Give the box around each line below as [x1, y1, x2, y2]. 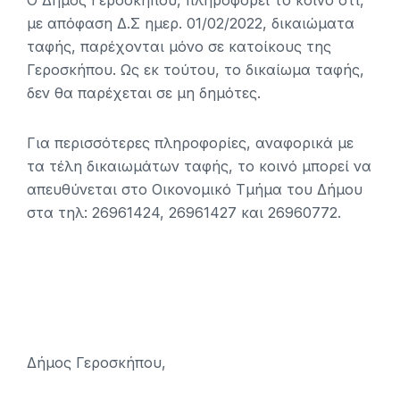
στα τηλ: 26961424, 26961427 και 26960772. [27, 204, 341, 222]
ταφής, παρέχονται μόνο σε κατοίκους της [27, 37, 331, 56]
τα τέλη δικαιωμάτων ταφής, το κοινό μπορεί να [27, 157, 371, 176]
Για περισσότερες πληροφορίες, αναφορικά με [27, 134, 354, 153]
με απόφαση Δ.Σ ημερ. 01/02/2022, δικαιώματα [27, 14, 354, 33]
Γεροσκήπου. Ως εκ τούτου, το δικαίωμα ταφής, [27, 61, 364, 79]
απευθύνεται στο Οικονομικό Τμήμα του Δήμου [27, 180, 362, 199]
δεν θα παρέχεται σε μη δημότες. [27, 84, 261, 103]
